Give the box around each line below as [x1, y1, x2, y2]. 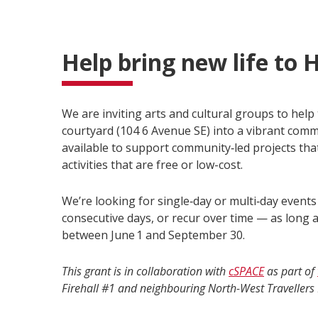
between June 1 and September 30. [62, 227, 245, 243]
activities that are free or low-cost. [62, 157, 243, 172]
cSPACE [229, 263, 264, 279]
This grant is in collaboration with [62, 263, 229, 279]
